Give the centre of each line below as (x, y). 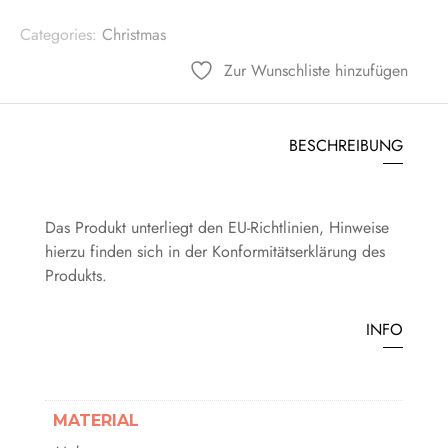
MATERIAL (95, 420)
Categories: (61, 34)
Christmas (134, 34)
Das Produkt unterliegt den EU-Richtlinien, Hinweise (216, 227)
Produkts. (75, 275)
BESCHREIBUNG (346, 145)
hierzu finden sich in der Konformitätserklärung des (214, 251)
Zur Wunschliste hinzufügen (316, 70)
